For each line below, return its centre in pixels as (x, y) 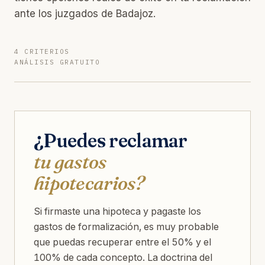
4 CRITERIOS (42, 51)
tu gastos (70, 161)
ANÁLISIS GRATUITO (57, 62)
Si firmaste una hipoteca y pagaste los (117, 211)
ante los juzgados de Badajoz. (85, 13)
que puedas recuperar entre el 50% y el (122, 242)
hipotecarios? (89, 183)
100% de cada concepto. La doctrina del (123, 257)
